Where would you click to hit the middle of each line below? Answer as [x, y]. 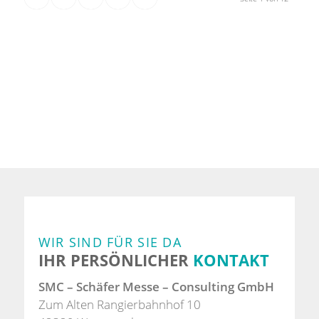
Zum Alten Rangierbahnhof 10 [119, 304]
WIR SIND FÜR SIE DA [110, 242]
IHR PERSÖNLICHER [115, 260]
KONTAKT [231, 260]
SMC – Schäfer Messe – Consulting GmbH [156, 286]
